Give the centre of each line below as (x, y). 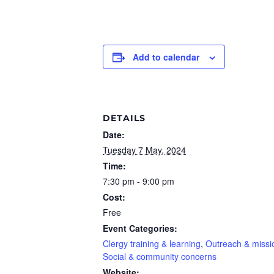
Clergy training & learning (152, 243)
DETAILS (124, 118)
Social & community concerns (160, 256)
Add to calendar (166, 57)
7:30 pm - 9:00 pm (139, 181)
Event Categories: (140, 228)
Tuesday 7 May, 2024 (144, 150)
